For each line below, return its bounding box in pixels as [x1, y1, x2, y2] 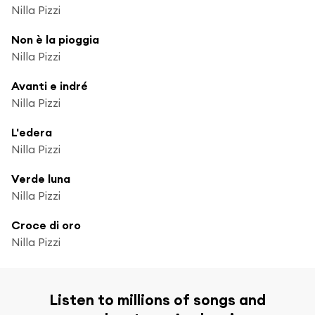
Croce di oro [11, 217, 81, 232]
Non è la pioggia [11, 32, 99, 46]
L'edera [11, 124, 52, 139]
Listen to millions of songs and [49, 290, 266, 309]
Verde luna [11, 171, 70, 186]
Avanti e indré [11, 78, 88, 93]
